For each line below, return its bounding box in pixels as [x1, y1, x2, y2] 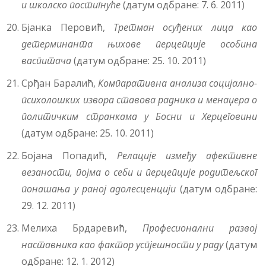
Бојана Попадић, [21, 149, 117, 163]
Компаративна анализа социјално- [98, 77, 258, 90]
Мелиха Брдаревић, [21, 221, 143, 235]
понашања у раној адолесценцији [21, 182, 176, 196]
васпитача [21, 54, 72, 68]
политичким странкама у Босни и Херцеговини [21, 110, 257, 123]
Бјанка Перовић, [21, 21, 113, 34]
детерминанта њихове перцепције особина [21, 37, 257, 51]
